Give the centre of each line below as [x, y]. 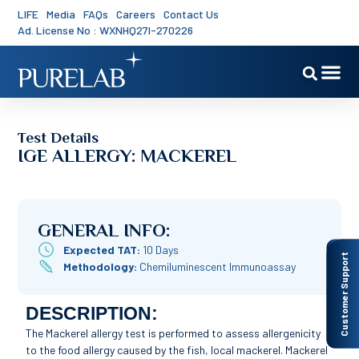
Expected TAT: [103, 249]
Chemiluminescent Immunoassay [217, 266]
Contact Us [192, 14]
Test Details [58, 138]
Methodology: [101, 266]
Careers [136, 14]
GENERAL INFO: [104, 230]
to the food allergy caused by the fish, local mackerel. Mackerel [177, 349]
